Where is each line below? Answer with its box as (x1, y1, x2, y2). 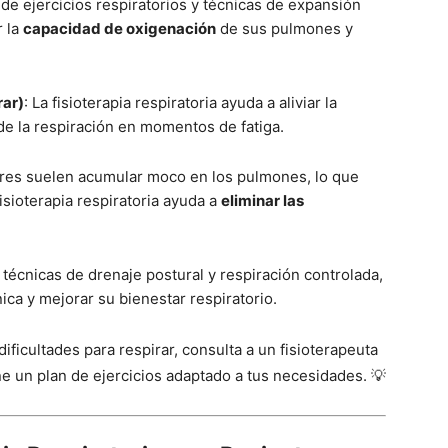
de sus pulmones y (216, 18, 353, 38)
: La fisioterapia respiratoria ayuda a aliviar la (24, 92, 337, 112)
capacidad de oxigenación (23, 18, 216, 38)
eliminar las (221, 190, 304, 210)
